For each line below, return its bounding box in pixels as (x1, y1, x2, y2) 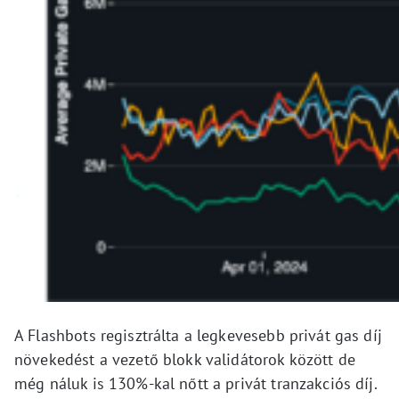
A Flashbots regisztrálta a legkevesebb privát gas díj (14, 325, 382, 346)
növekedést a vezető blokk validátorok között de (14, 349, 356, 370)
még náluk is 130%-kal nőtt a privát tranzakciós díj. (14, 373, 377, 395)
